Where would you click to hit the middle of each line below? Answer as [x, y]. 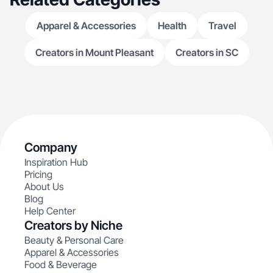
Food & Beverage [61, 264]
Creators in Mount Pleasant [94, 52]
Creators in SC [207, 52]
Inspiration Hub [56, 162]
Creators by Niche [73, 225]
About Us [44, 186]
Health [172, 26]
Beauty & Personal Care [74, 240]
